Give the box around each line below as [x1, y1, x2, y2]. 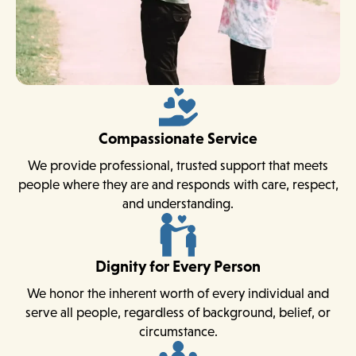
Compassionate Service [99, 128, 257, 148]
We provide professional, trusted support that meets [28, 157, 328, 173]
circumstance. [138, 323, 218, 339]
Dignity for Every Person [95, 256, 261, 276]
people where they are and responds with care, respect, [17, 176, 339, 192]
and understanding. [122, 195, 234, 211]
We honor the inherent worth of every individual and [27, 284, 329, 301]
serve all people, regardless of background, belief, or [25, 304, 331, 320]
